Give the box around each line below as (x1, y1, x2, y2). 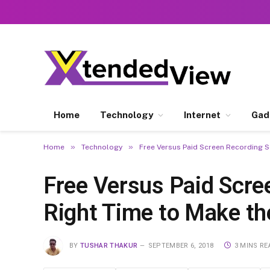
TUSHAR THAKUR (80, 241, 138, 250)
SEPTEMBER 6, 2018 (148, 241, 214, 250)
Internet (184, 110, 221, 120)
